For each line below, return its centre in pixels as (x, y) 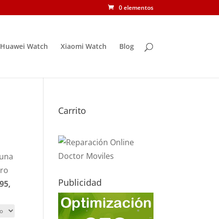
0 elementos (136, 8)
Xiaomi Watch (83, 46)
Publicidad (80, 182)
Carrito (72, 110)
